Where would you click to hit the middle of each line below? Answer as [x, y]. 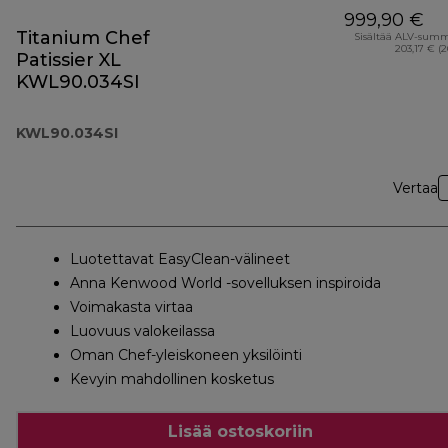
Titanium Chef [83, 38]
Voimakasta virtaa [131, 307]
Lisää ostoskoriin [240, 431]
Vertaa [415, 188]
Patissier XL [68, 60]
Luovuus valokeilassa [142, 331]
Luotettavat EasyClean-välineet [180, 259]
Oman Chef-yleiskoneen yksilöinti [186, 355]
